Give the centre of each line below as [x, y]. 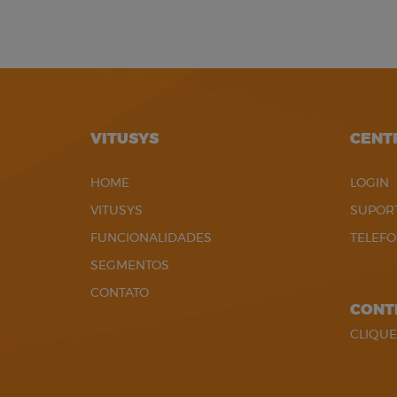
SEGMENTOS [130, 266]
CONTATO [120, 293]
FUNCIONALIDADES [151, 238]
